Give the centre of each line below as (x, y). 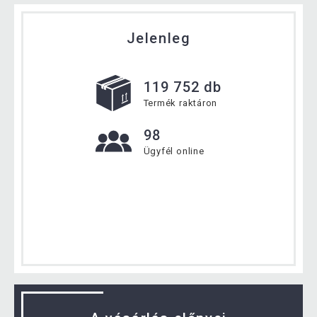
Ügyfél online (174, 151)
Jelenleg (158, 39)
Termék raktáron (180, 103)
